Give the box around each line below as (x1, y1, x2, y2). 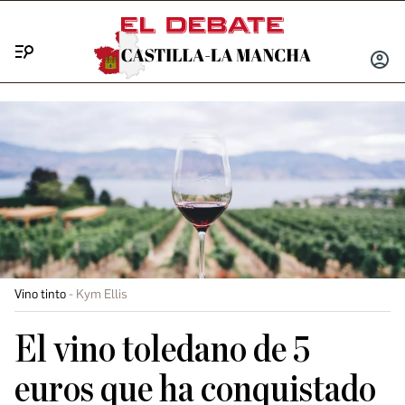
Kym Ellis (76, 287, 127, 302)
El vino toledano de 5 (14, 331, 310, 369)
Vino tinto (14, 287, 66, 302)
